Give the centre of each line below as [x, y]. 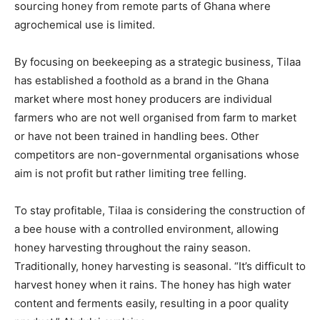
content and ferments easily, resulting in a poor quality [151, 303]
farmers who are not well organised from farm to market [155, 117]
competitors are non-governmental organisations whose [157, 155]
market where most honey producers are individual [143, 99]
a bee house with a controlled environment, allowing [146, 229]
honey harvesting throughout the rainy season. [132, 247]
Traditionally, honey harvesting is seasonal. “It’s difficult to [160, 266]
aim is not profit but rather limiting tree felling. [130, 173]
